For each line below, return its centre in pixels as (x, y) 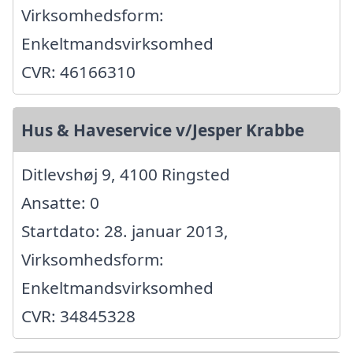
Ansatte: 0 (60, 202)
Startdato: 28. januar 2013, (125, 230)
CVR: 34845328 (78, 316)
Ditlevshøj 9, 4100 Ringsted (126, 174)
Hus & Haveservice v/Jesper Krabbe (163, 130)
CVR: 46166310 (78, 71)
